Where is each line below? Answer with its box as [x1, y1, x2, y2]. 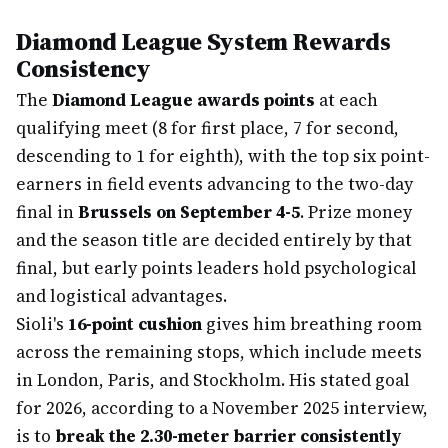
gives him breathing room [202, 312, 422, 336]
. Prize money [300, 200, 412, 224]
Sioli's [16, 312, 68, 336]
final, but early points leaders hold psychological [16, 256, 417, 280]
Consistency [16, 52, 151, 85]
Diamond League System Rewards [16, 25, 391, 58]
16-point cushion [68, 312, 202, 336]
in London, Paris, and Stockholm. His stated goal [16, 368, 410, 392]
